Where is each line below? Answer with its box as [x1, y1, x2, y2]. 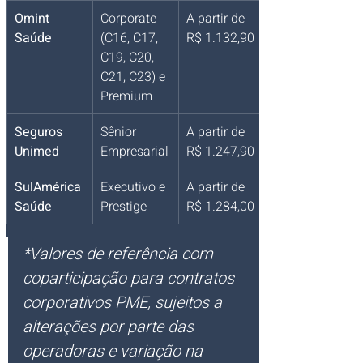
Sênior [100, 122, 139, 142]
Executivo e [100, 177, 169, 197]
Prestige [100, 196, 147, 216]
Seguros [15, 122, 66, 142]
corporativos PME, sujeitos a [23, 290, 226, 314]
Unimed [15, 141, 59, 161]
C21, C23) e [100, 66, 169, 87]
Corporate [100, 8, 160, 28]
